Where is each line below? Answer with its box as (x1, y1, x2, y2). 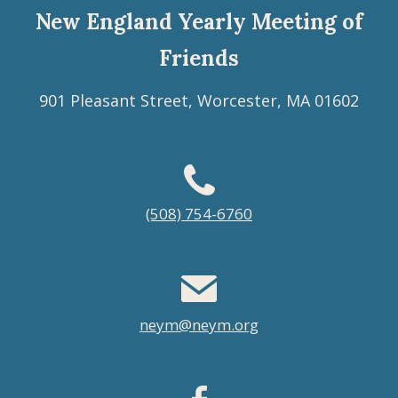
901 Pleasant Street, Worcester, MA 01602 (39, 90, 359, 111)
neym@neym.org (139, 314, 259, 335)
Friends (159, 44, 239, 72)
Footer (18, 178, 94, 211)
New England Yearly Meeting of (35, 7, 363, 36)
